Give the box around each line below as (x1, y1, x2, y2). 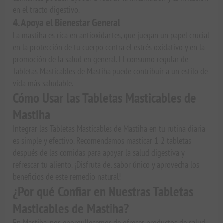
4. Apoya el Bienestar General (13, 16, 121, 30)
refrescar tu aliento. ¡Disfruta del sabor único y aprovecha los (13, 159, 200, 171)
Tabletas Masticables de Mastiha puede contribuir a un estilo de (13, 65, 208, 77)
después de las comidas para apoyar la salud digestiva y (13, 147, 185, 159)
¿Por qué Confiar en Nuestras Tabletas (13, 183, 194, 200)
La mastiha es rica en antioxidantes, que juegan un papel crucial (13, 29, 210, 41)
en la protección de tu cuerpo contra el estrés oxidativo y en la (13, 41, 205, 53)
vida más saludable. (13, 77, 74, 89)
